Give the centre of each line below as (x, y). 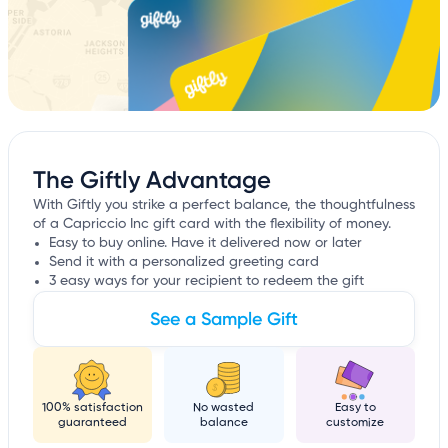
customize (355, 423)
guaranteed (93, 423)
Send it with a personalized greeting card (184, 262)
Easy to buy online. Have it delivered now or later (205, 243)
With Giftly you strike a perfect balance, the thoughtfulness (224, 205)
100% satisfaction (93, 408)
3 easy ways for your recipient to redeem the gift (206, 281)
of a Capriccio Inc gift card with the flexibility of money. (212, 224)
